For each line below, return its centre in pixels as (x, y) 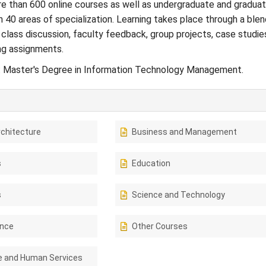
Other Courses (160, 226)
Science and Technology (179, 195)
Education (151, 163)
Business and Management (185, 132)
